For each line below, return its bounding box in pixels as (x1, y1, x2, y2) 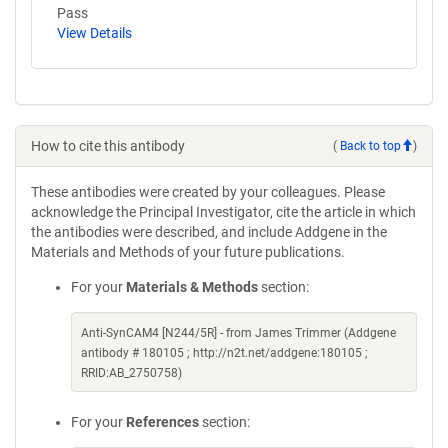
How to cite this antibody (31, 138, 185, 155)
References (126, 414, 199, 431)
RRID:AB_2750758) (81, 366, 182, 381)
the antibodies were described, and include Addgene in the (31, 224, 387, 241)
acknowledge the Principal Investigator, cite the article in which (31, 204, 416, 221)
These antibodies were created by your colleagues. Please (31, 184, 385, 201)
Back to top (340, 138, 401, 153)
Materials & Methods (126, 279, 258, 296)
